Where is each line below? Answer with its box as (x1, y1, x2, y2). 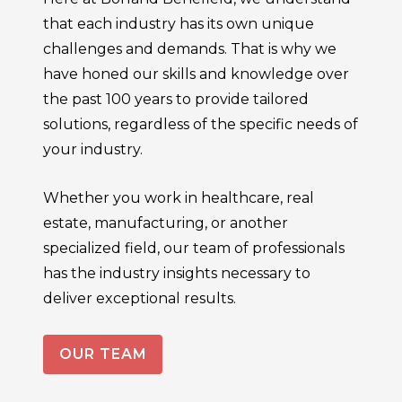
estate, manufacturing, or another (43, 214, 288, 232)
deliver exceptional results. (43, 289, 240, 307)
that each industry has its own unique (43, 15, 314, 33)
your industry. (43, 141, 146, 159)
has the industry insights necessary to (43, 264, 310, 282)
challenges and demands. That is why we (43, 40, 336, 58)
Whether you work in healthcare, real (43, 188, 314, 206)
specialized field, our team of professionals (43, 239, 345, 257)
